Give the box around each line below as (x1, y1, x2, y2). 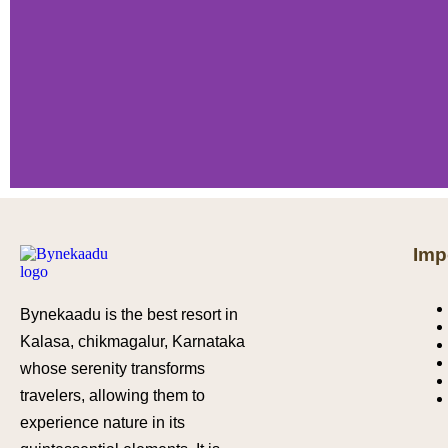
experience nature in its (20, 414, 185, 431)
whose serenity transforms (20, 360, 205, 377)
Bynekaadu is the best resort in (20, 306, 238, 323)
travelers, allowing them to (20, 387, 205, 404)
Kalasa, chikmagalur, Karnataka (20, 333, 245, 350)
